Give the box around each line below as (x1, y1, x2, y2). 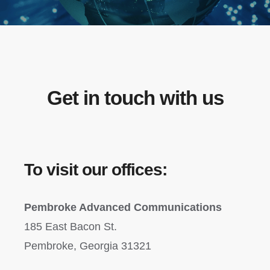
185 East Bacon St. (24, 220, 117, 233)
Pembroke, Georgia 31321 (24, 239, 151, 252)
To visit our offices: (24, 160, 167, 179)
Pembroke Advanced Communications (24, 201, 222, 213)
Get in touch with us (46, 86, 224, 109)
